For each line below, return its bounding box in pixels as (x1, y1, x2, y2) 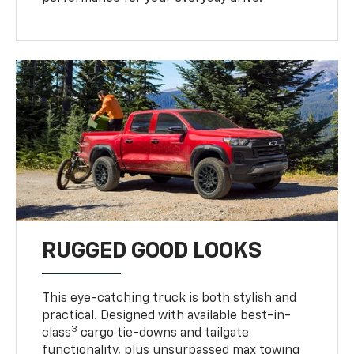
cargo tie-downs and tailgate (77, 326, 250, 340)
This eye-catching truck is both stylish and (42, 292, 297, 305)
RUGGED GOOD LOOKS (42, 239, 262, 262)
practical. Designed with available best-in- (42, 309, 292, 322)
